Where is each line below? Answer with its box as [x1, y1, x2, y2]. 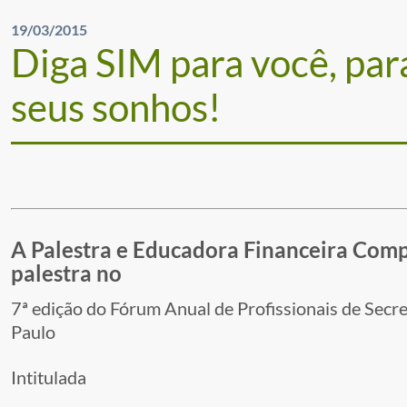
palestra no [11, 260, 122, 287]
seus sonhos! [11, 84, 221, 131]
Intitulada [11, 366, 86, 389]
